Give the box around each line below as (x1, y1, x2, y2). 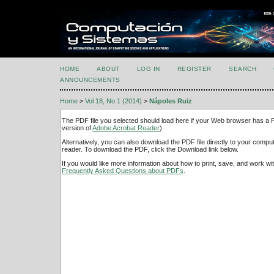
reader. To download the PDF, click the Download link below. (62, 146, 239, 154)
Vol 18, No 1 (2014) (85, 97, 142, 105)
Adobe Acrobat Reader (92, 124, 160, 131)
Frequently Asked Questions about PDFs (62, 167, 183, 175)
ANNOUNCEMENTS (60, 76, 120, 83)
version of (62, 124, 92, 131)
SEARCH (229, 65, 257, 72)
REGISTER (177, 65, 212, 72)
